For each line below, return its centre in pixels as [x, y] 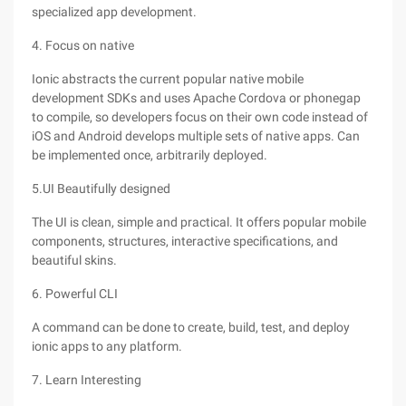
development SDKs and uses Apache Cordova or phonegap [196, 98]
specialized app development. [114, 12]
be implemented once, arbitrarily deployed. [150, 155]
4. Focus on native [83, 45]
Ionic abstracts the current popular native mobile [168, 79]
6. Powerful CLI [75, 294]
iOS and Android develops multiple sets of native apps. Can [196, 136]
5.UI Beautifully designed [101, 188]
